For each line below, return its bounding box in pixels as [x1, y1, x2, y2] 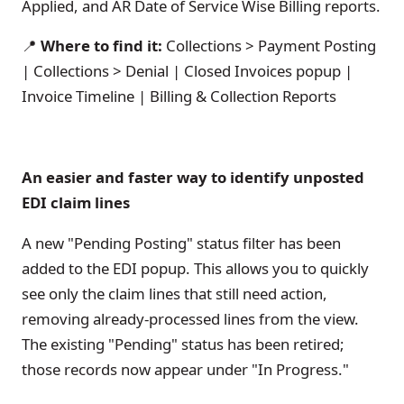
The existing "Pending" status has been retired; [22, 333, 344, 354]
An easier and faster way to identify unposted [22, 166, 364, 188]
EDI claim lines [22, 191, 130, 213]
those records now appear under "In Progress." [22, 358, 349, 380]
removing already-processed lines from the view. [22, 308, 359, 329]
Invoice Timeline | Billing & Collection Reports [22, 86, 336, 107]
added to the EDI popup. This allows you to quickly [22, 257, 369, 279]
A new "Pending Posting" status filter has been [22, 232, 341, 253]
